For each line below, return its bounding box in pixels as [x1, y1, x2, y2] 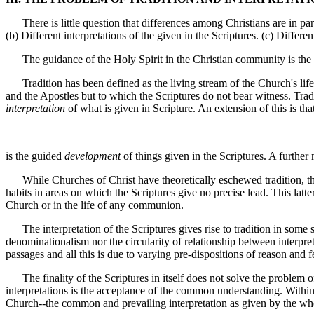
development [64, 150, 121, 162]
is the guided [6, 150, 64, 162]
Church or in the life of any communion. [6, 199, 184, 211]
